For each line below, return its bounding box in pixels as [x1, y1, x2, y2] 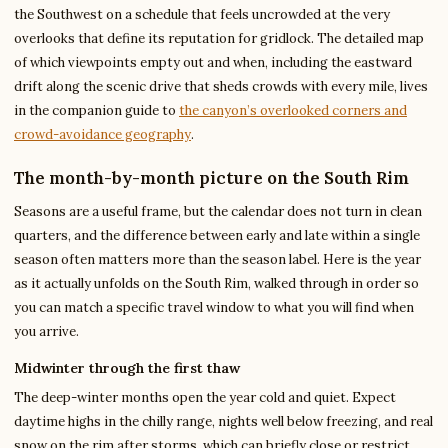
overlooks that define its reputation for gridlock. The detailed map [14, 30, 424, 48]
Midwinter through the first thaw [14, 359, 240, 378]
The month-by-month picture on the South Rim [14, 167, 409, 190]
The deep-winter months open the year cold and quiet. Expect [14, 389, 396, 407]
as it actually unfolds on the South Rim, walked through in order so [14, 275, 419, 293]
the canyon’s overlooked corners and [179, 102, 407, 120]
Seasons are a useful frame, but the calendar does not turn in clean [14, 203, 422, 221]
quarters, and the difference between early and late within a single [14, 227, 420, 245]
